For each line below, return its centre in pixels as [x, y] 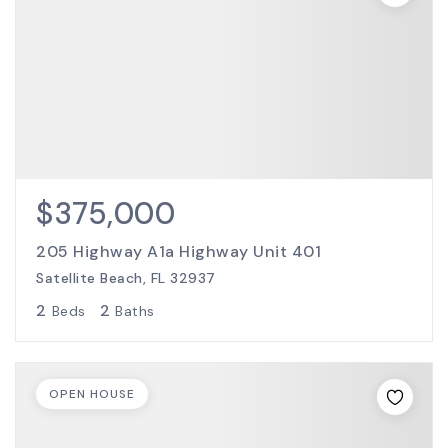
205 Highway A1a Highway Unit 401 [178, 251]
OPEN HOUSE [92, 394]
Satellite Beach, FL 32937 [126, 278]
